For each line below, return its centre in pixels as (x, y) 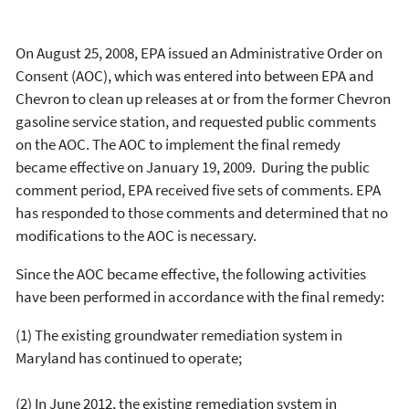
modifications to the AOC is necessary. (136, 236)
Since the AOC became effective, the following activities (191, 274)
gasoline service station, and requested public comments (196, 121)
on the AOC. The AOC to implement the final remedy (178, 144)
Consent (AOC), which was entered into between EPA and (194, 76)
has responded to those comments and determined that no (202, 213)
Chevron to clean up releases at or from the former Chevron (203, 99)
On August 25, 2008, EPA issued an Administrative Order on (199, 53)
